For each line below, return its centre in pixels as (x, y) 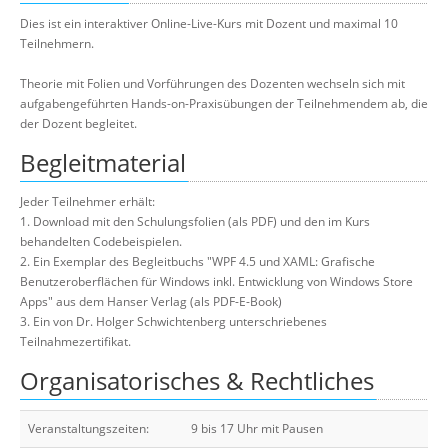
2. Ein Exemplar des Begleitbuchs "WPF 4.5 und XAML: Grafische (197, 261)
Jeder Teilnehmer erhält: (87, 201)
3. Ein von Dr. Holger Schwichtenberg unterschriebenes (173, 321)
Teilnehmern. (57, 43)
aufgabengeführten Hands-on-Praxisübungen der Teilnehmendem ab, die (224, 103)
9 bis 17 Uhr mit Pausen (257, 428)
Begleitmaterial (103, 162)
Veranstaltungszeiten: (88, 428)
